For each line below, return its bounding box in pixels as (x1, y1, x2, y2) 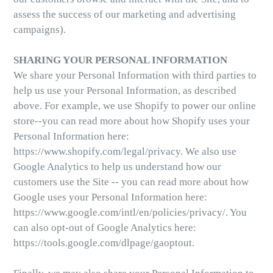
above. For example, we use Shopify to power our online (13, 100, 256, 112)
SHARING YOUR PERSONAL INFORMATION (13, 54, 227, 66)
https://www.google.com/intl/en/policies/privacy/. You (13, 207, 247, 218)
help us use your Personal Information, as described (13, 85, 236, 96)
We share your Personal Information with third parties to (13, 69, 257, 81)
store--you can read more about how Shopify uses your (13, 115, 250, 127)
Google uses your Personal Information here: (13, 191, 207, 203)
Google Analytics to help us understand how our (13, 161, 221, 172)
